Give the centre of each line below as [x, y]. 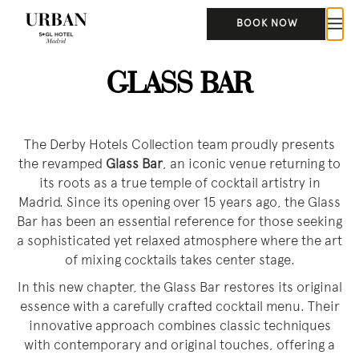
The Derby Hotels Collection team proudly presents [179, 145]
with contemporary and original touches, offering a [179, 346]
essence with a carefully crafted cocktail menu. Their [179, 307]
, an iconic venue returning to [252, 165]
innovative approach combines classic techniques [179, 327]
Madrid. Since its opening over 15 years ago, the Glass [179, 203]
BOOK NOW [267, 24]
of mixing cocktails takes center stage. [179, 261]
